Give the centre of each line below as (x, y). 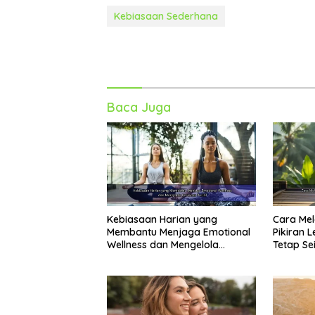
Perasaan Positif (145, 258)
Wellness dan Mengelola (163, 245)
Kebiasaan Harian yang (162, 220)
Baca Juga (139, 108)
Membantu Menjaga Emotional (179, 232)
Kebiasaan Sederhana (166, 17)
